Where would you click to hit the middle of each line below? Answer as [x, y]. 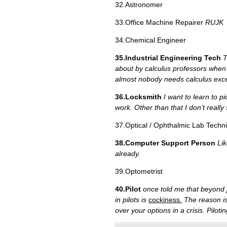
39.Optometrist [139, 171]
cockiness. [165, 200]
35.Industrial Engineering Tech [168, 58]
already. [128, 154]
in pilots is [132, 200]
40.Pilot [128, 189]
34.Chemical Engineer [150, 40]
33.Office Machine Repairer [160, 22]
